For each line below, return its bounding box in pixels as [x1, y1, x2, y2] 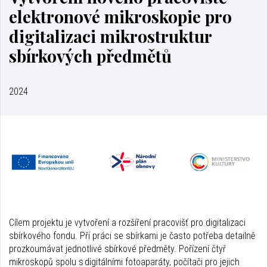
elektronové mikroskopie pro [9, 5, 232, 27]
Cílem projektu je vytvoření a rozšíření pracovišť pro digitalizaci [9, 216, 246, 228]
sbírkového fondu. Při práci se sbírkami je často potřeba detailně [9, 229, 255, 241]
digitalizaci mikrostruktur [9, 24, 212, 47]
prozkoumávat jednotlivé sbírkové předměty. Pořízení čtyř [9, 243, 226, 254]
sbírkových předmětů [9, 44, 172, 67]
